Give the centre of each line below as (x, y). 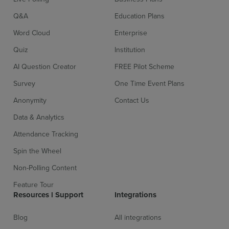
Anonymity (30, 100)
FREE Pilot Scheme (144, 67)
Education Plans (140, 16)
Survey (25, 84)
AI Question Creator (45, 67)
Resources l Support (49, 195)
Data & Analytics (39, 117)
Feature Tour (34, 185)
